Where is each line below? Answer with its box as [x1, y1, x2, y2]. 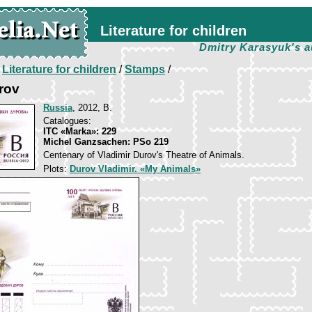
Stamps [125, 63, 165, 75]
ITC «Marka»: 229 [43, 126, 116, 136]
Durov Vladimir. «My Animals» [70, 164, 201, 174]
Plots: [43, 164, 70, 174]
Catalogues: [43, 116, 91, 126]
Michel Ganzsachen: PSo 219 [43, 136, 169, 147]
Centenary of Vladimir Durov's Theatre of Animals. [43, 150, 244, 160]
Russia [43, 102, 72, 113]
